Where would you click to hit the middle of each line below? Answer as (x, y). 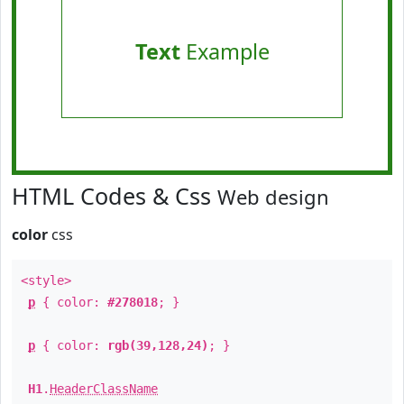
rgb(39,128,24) (158, 345)
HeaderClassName (104, 389)
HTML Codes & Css (115, 196)
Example (225, 51)
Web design (273, 197)
